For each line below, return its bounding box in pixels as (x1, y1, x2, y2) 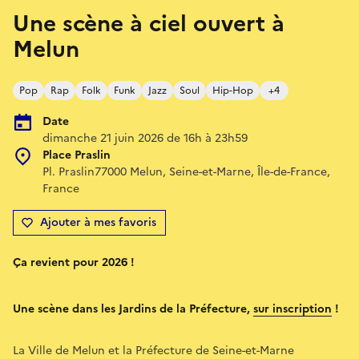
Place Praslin (42, 146, 111, 163)
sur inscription (253, 300, 332, 317)
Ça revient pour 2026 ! (13, 253, 135, 271)
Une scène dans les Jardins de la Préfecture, (13, 300, 253, 317)
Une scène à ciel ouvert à (13, 6, 284, 40)
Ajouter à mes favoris (40, 213, 156, 231)
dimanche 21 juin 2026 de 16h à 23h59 (42, 129, 248, 147)
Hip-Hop (212, 83, 253, 98)
